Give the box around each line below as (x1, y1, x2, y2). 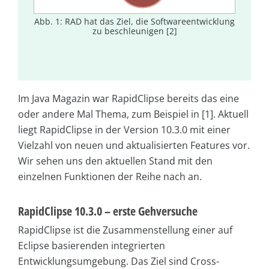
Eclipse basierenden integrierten (18, 239, 165, 253)
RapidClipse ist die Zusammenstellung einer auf (18, 223, 232, 237)
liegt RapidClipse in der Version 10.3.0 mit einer (18, 123, 231, 137)
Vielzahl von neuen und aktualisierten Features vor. (18, 139, 250, 153)
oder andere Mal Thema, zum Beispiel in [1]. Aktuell (18, 107, 249, 121)
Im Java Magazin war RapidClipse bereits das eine (18, 92, 239, 106)
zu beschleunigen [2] (92, 25, 177, 37)
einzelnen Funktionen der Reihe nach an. (18, 170, 202, 184)
